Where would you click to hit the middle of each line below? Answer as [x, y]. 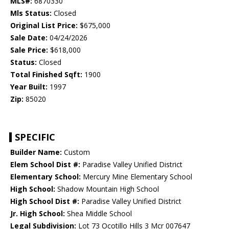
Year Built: [29, 87]
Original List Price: [44, 26]
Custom [76, 152]
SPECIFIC [35, 137]
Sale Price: [29, 50]
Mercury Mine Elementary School [136, 177]
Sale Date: [29, 38]
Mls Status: [31, 13]
